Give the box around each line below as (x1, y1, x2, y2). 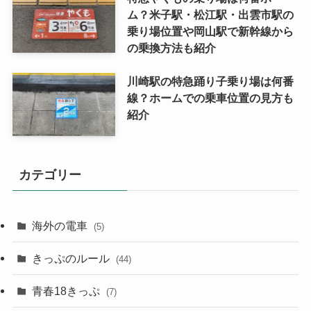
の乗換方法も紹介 (126, 41, 216, 54)
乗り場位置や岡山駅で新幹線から (126, 24, 294, 37)
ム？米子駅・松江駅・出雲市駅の (126, 8, 294, 21)
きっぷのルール (32, 251, 113, 264)
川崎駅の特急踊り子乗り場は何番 (126, 74, 294, 87)
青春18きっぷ (32, 284, 103, 297)
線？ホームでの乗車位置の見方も (126, 91, 294, 104)
